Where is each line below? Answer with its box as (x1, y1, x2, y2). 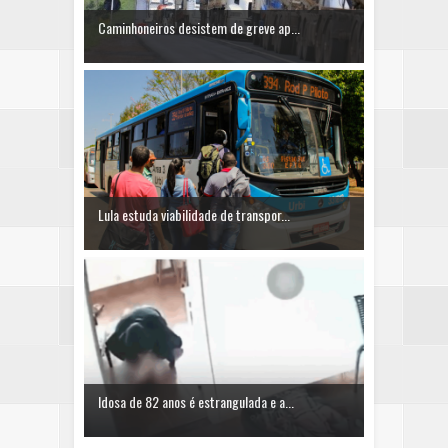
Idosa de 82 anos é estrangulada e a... (98, 390, 294, 412)
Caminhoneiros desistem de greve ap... (98, 16, 300, 38)
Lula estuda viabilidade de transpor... (98, 203, 290, 225)
